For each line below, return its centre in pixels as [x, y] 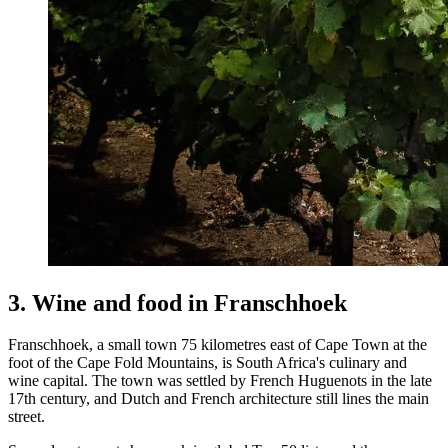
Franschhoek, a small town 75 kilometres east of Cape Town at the [217, 345]
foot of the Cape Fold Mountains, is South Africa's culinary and [207, 363]
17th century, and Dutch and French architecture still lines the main [218, 399]
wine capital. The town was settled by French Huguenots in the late [220, 381]
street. [26, 417]
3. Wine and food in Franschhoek [177, 302]
